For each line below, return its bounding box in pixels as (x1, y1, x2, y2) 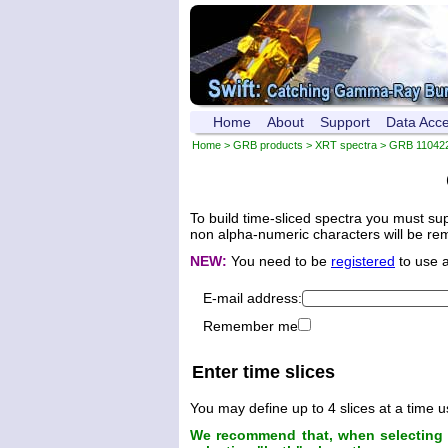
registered (331, 253, 395, 270)
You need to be (231, 253, 331, 270)
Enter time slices (192, 362, 335, 383)
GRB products (233, 139, 303, 151)
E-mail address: (202, 290, 302, 307)
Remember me (202, 318, 298, 335)
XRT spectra (315, 139, 377, 151)
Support (320, 114, 370, 130)
